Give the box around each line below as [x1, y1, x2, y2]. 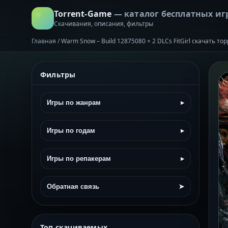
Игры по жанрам [47, 99, 101, 106]
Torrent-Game [54, 8, 114, 19]
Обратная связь [47, 183, 99, 190]
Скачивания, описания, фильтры [54, 19, 153, 28]
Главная [32, 37, 56, 45]
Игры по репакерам [47, 155, 111, 162]
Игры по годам [47, 127, 95, 134]
